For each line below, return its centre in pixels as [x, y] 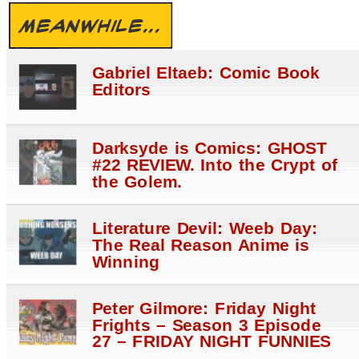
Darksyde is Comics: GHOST [210, 149]
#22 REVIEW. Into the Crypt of [215, 165]
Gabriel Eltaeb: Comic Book [206, 73]
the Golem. [137, 182]
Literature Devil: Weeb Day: [205, 229]
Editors [121, 90]
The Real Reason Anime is [200, 246]
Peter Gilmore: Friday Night [204, 309]
